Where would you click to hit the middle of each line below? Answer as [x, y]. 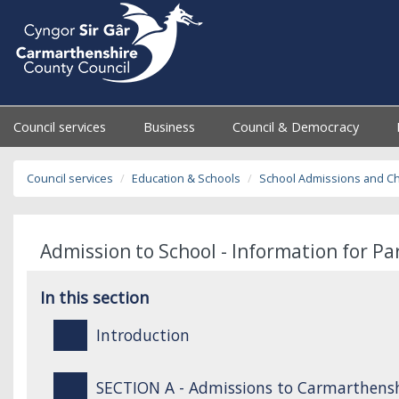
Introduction [142, 335]
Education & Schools [186, 179]
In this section [94, 297]
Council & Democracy [298, 127]
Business [171, 127]
